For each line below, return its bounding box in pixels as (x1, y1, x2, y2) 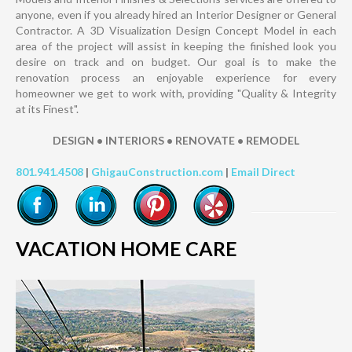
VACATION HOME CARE (16, 236, 237, 261)
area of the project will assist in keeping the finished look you (16, 39, 336, 53)
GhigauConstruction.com (91, 165, 223, 179)
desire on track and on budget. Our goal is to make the (16, 55, 336, 69)
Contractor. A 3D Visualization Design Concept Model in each (16, 24, 336, 38)
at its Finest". (16, 102, 79, 116)
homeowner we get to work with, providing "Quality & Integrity (16, 86, 336, 101)
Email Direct (231, 165, 295, 179)
